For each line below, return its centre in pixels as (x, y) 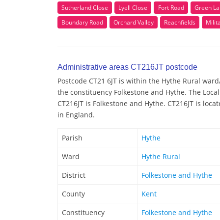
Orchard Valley (134, 22)
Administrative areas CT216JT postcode (127, 67)
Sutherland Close (85, 7)
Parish (72, 137)
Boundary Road (82, 22)
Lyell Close (133, 7)
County (73, 193)
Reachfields (180, 22)
